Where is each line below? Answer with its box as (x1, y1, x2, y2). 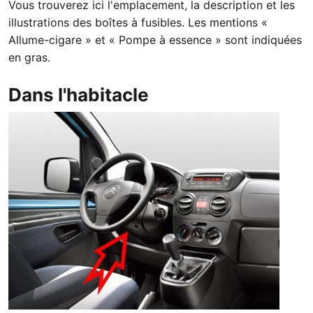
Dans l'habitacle (8, 84, 149, 105)
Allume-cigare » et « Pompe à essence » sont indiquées (8, 33, 302, 47)
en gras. (8, 50, 50, 64)
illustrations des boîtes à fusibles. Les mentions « (8, 15, 268, 29)
